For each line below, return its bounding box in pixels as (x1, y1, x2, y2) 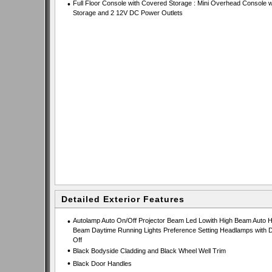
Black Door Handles (72, 260, 132, 267)
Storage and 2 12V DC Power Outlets (72, 9, 183, 16)
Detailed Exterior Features (61, 194, 185, 204)
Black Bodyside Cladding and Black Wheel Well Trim (72, 247, 226, 254)
